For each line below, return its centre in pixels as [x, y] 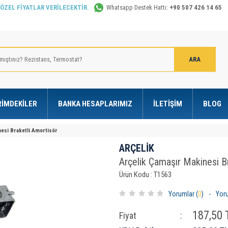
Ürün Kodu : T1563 [145, 175]
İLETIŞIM [167, 104]
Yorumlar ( [183, 194]
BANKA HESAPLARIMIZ [95, 104]
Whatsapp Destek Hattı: [138, 7]
